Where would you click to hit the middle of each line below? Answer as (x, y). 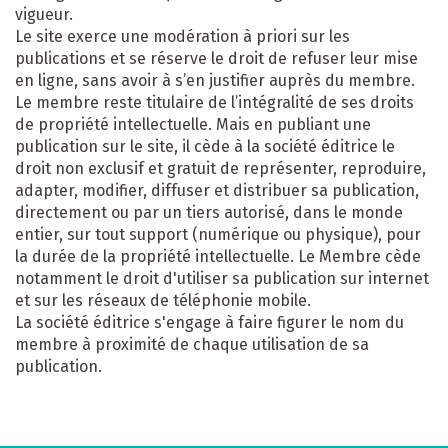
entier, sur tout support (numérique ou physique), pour (218, 234)
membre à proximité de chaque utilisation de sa (192, 344)
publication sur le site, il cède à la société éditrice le (205, 146)
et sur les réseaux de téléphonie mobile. (163, 300)
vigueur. (44, 14)
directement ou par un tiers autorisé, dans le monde (209, 212)
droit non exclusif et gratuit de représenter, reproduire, (220, 168)
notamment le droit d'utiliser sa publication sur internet (222, 278)
